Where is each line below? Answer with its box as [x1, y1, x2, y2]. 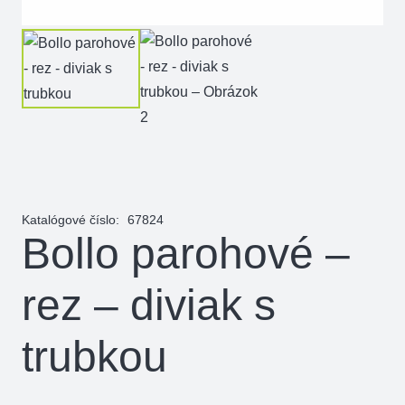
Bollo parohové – [22, 229, 350, 278]
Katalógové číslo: [22, 212, 123, 227]
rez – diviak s [22, 280, 276, 329]
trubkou [22, 332, 167, 381]
